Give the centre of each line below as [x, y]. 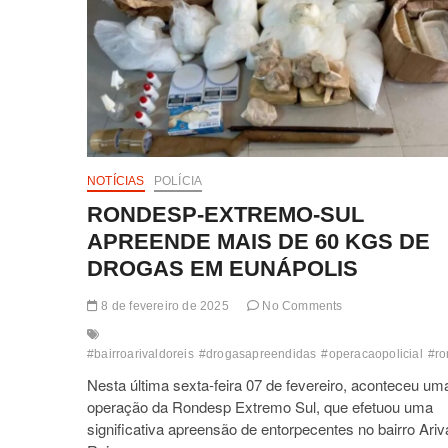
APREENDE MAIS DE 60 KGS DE [258, 241]
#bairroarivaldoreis [140, 353]
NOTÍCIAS [116, 180]
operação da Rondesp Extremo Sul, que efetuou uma [260, 406]
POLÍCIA [178, 180]
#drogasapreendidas [257, 353]
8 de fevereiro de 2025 [163, 305]
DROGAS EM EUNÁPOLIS [222, 268]
